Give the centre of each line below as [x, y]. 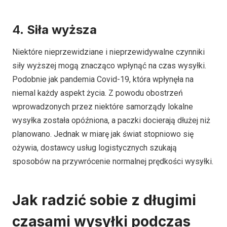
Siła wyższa [62, 30]
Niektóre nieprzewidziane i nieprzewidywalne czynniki [108, 52]
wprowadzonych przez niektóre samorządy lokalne [103, 107]
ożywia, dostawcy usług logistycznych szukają [94, 148]
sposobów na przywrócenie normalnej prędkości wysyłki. [113, 162]
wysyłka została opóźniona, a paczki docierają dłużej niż [111, 121]
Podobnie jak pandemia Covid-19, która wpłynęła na [103, 80]
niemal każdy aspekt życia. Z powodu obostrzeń [98, 93]
